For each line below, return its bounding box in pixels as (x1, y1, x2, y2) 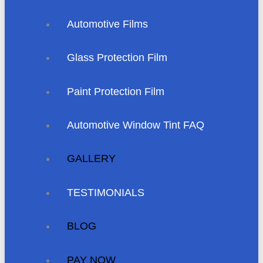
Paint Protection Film (67, 85, 165, 97)
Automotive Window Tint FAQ (67, 119, 205, 131)
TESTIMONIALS (67, 186, 145, 198)
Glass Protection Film (67, 52, 168, 64)
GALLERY (67, 153, 116, 165)
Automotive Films (67, 18, 149, 30)
